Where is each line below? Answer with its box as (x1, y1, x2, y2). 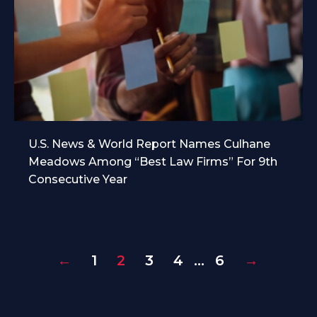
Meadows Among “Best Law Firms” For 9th (28, 155, 277, 169)
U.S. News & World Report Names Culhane (28, 137, 270, 151)
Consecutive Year (28, 173, 127, 187)
